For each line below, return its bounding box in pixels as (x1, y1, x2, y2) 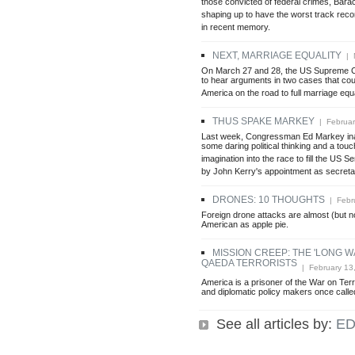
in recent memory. (201, 21, 270, 38)
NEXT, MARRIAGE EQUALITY (212, 49, 342, 61)
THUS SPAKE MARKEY (212, 115, 315, 127)
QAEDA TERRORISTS (201, 257, 297, 273)
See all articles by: (208, 315, 336, 332)
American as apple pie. (201, 219, 288, 235)
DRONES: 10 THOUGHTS (212, 193, 325, 205)
